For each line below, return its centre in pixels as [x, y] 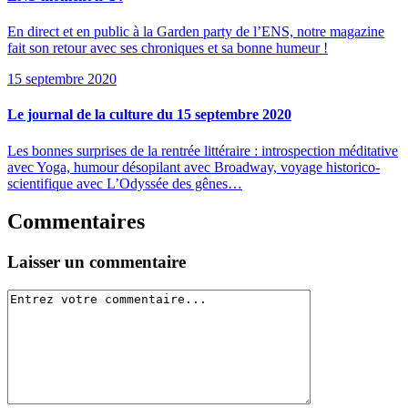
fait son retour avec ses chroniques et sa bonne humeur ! [168, 48]
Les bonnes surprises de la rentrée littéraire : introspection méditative [203, 150]
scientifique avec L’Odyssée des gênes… [125, 183]
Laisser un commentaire [97, 262]
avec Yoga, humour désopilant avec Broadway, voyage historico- [194, 167]
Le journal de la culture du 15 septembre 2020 [149, 115]
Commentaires [76, 222]
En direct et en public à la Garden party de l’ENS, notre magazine [196, 31]
